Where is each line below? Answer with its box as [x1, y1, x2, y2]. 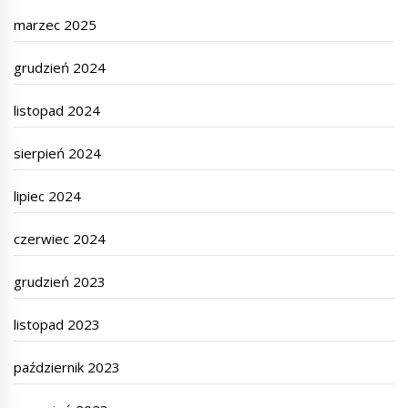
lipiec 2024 [14, 186, 82, 205]
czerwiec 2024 [14, 229, 107, 248]
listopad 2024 [14, 100, 101, 119]
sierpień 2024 [14, 143, 102, 162]
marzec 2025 [14, 15, 97, 34]
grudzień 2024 [14, 57, 107, 76]
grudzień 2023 [14, 271, 107, 291]
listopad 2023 [14, 314, 101, 333]
